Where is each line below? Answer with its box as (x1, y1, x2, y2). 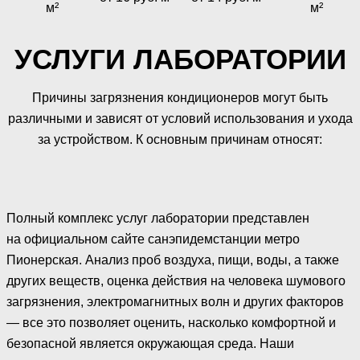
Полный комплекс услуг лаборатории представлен (6, 211, 309, 225)
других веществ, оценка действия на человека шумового (6, 273, 346, 288)
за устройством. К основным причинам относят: (38, 132, 322, 146)
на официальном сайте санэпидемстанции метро (6, 231, 300, 246)
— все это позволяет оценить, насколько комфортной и (6, 315, 336, 329)
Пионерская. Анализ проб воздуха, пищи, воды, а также (6, 252, 339, 267)
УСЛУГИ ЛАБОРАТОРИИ (14, 43, 346, 75)
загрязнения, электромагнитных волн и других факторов (6, 294, 344, 309)
